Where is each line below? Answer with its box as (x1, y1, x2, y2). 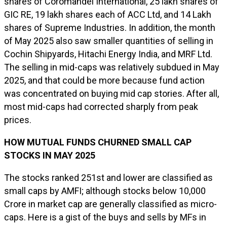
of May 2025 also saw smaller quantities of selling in (4, 35, 213, 46)
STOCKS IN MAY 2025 (4, 150, 95, 161)
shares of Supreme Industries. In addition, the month (4, 22, 215, 33)
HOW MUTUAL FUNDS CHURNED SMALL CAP (4, 137, 192, 147)
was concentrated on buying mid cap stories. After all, (4, 88, 219, 99)
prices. (4, 115, 31, 125)
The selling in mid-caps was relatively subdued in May (4, 62, 219, 72)
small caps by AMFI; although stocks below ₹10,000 (4, 185, 206, 196)
